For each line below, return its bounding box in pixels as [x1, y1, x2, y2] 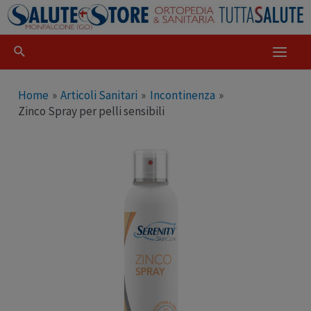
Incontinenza [149, 87, 215, 103]
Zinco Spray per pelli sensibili [18, 103, 165, 119]
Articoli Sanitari [60, 87, 138, 103]
